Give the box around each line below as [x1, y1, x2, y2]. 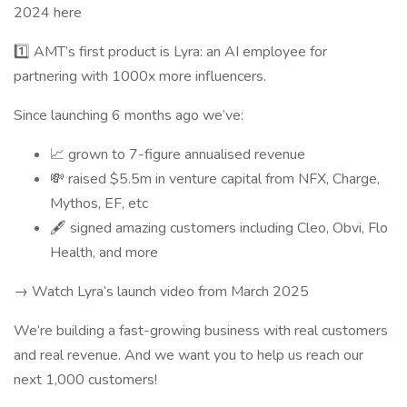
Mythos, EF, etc [50, 194, 148, 213]
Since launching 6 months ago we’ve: [14, 105, 243, 125]
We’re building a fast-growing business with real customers [14, 321, 388, 341]
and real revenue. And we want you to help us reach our [14, 345, 363, 365]
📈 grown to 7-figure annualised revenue [50, 144, 305, 164]
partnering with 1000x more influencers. [14, 66, 266, 86]
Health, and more [50, 243, 158, 263]
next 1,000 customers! [14, 370, 157, 390]
